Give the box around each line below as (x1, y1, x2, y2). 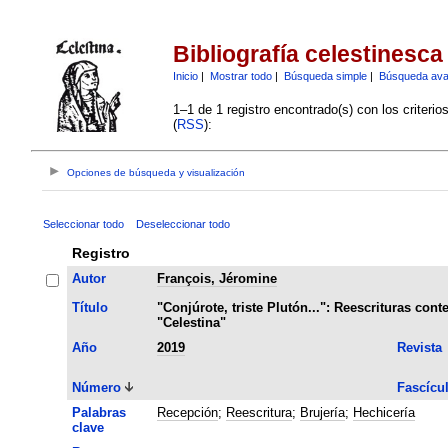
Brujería (299, 404, 345, 420)
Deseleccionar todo (135, 217, 230, 230)
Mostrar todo (209, 69, 272, 82)
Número (71, 379, 121, 395)
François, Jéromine (156, 270, 277, 286)
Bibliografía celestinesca (172, 41, 443, 68)
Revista (396, 339, 442, 355)
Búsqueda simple (283, 69, 367, 82)
